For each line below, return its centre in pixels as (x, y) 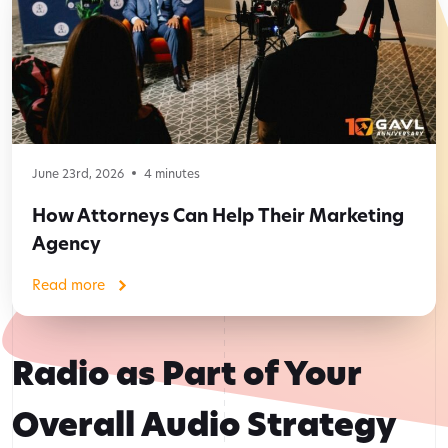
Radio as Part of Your (186, 374)
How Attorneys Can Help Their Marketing (218, 216)
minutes (176, 173)
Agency (66, 244)
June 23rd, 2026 (78, 173)
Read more (68, 285)
